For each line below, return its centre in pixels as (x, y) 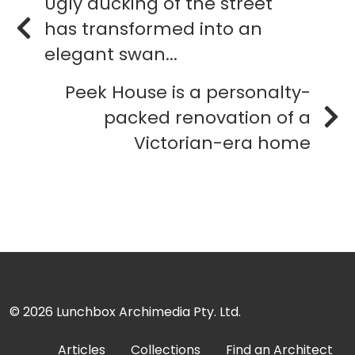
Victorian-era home (222, 143)
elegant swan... (111, 54)
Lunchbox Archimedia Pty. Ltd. (149, 311)
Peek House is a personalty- (188, 92)
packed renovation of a (207, 117)
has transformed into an (153, 29)
